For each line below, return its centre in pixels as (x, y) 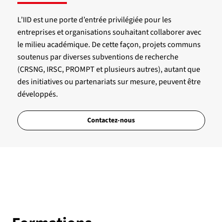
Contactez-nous (111, 121)
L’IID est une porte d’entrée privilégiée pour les (94, 20)
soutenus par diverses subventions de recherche (98, 57)
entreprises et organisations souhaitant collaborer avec (109, 32)
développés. (37, 94)
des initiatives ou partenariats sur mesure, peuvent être (109, 82)
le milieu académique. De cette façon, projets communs (109, 45)
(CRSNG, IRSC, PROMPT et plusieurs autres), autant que (109, 70)
